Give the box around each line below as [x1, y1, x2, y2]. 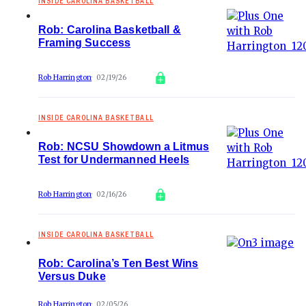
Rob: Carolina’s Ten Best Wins [38, 258, 199, 269]
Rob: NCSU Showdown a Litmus [38, 141, 210, 152]
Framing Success [38, 37, 131, 48]
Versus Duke [38, 270, 106, 282]
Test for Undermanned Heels [38, 154, 189, 165]
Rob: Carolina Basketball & [38, 24, 181, 36]
